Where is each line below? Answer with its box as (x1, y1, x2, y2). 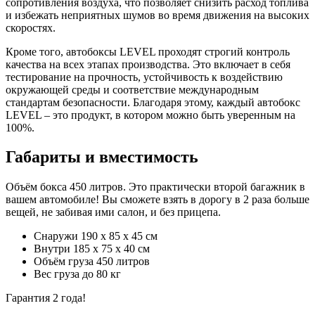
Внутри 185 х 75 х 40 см (34, 243, 150, 255)
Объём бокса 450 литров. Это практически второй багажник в (6, 181, 305, 193)
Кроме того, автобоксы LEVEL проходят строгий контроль (6, 45, 290, 58)
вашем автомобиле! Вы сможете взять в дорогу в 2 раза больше (6, 193, 309, 206)
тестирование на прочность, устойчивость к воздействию (6, 70, 283, 83)
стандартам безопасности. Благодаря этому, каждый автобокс (6, 96, 300, 108)
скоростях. (6, 21, 56, 34)
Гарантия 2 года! (6, 292, 86, 304)
